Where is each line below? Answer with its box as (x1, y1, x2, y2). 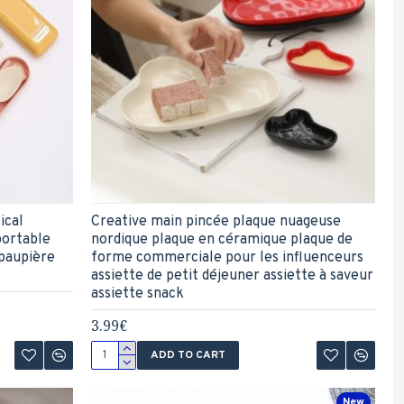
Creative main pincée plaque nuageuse (90, 213, 341, 232)
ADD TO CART (150, 348, 225, 363)
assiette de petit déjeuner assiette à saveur (90, 267, 373, 286)
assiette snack (90, 285, 184, 304)
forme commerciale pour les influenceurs (90, 249, 363, 268)
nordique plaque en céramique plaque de (90, 231, 353, 250)
